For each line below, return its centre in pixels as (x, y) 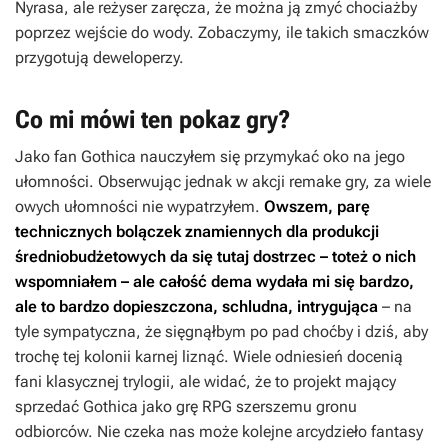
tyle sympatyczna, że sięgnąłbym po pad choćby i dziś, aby (221, 331)
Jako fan (48, 156)
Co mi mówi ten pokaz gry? (153, 119)
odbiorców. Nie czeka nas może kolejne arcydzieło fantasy (219, 431)
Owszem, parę (317, 206)
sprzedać (49, 406)
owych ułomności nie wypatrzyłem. (139, 206)
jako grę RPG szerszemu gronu (249, 406)
